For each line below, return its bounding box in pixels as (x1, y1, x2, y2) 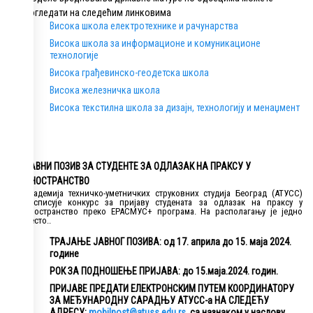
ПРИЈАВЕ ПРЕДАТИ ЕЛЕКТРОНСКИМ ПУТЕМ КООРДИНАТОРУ (50, 283, 294, 295)
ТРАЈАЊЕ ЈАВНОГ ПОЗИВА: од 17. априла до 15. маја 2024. (50, 236, 291, 248)
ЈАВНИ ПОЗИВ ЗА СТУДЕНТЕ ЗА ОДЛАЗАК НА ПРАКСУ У (24, 161, 251, 173)
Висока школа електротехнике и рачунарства (50, 20, 238, 32)
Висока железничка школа (50, 85, 160, 96)
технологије (50, 50, 99, 61)
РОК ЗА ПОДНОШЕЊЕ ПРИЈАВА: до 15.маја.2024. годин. (50, 265, 278, 277)
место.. (24, 215, 51, 226)
